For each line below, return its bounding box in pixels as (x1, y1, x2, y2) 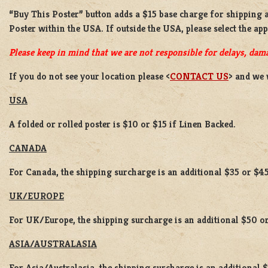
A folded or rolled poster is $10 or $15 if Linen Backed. (9, 118, 236, 131)
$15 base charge (142, 8, 208, 21)
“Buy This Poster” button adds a (9, 8, 142, 21)
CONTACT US (170, 70, 229, 83)
